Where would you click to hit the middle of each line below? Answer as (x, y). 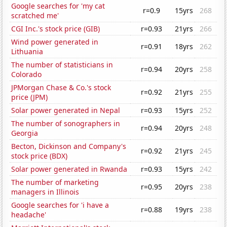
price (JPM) (30, 97)
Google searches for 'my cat (58, 6)
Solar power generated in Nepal (66, 110)
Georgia (25, 133)
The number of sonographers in (66, 124)
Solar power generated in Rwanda (69, 169)
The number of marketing (55, 182)
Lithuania (27, 52)
